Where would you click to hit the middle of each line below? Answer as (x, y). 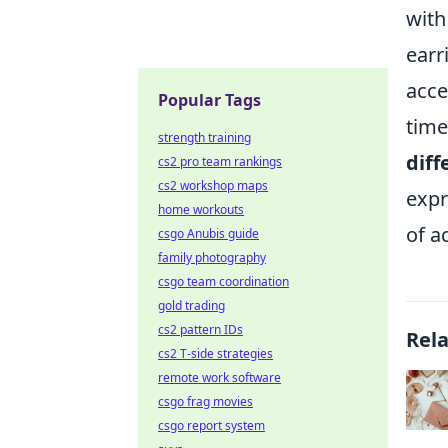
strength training (204, 137)
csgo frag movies (205, 401)
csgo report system (211, 425)
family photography (212, 257)
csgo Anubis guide (208, 233)
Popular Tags (209, 100)
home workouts (201, 209)
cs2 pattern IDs (200, 329)
